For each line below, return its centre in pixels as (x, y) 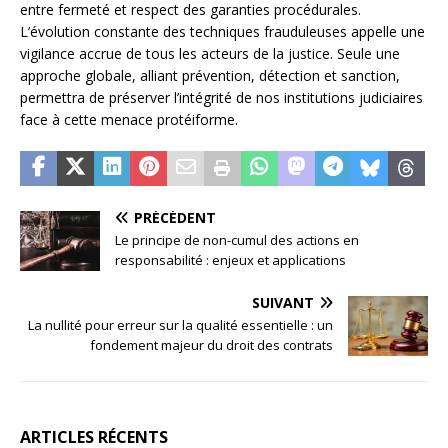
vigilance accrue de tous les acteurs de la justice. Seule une (210, 54)
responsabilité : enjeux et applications (230, 260)
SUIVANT (283, 303)
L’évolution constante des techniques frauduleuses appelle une (222, 32)
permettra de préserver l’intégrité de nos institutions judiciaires (221, 98)
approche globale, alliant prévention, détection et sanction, (210, 76)
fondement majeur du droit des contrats (211, 345)
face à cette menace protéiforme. (129, 120)
